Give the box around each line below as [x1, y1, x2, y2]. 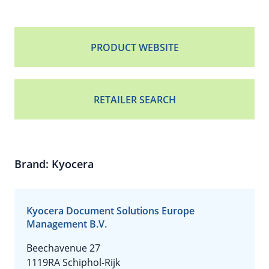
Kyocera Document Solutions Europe [26, 204, 195, 217]
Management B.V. [26, 217, 107, 231]
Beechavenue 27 [26, 241, 100, 255]
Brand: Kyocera [14, 157, 94, 171]
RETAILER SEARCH [93, 93, 176, 106]
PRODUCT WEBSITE [90, 41, 179, 54]
